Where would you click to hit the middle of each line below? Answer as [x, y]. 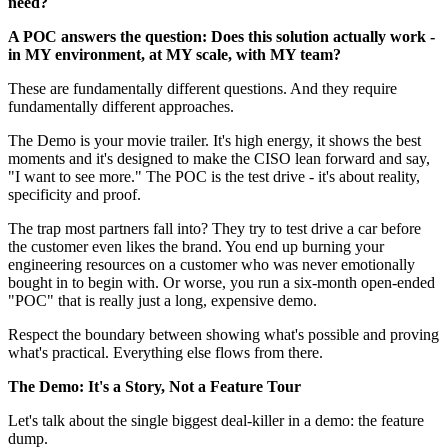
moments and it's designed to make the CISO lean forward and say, [219, 159]
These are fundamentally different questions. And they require [202, 89]
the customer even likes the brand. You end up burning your [196, 247]
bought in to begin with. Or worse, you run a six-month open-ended [221, 283]
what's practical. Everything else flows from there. [165, 353]
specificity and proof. [76, 195]
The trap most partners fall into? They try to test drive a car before [214, 229]
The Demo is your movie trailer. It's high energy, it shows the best [214, 141]
